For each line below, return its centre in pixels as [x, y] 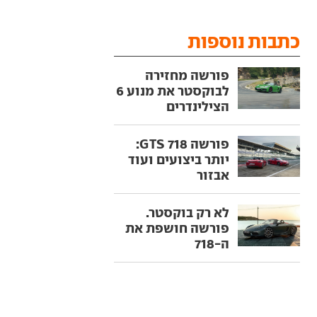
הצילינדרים [197, 106]
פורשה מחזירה [187, 75]
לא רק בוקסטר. [187, 212]
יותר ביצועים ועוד [178, 159]
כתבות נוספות [244, 41]
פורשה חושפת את [177, 228]
